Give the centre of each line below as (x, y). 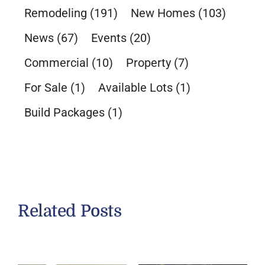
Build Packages (64, 113)
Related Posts (70, 211)
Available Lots (135, 88)
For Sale (46, 88)
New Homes (163, 13)
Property (148, 63)
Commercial (56, 63)
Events (109, 38)
